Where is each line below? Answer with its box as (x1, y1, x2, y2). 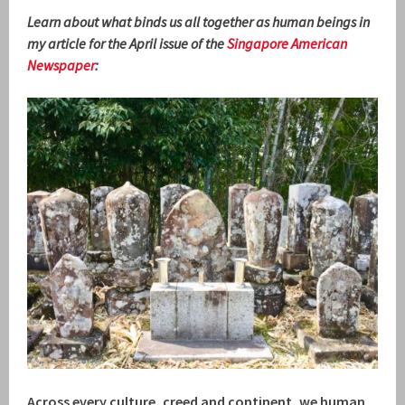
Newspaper (27, 56, 96, 74)
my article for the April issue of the (27, 34, 228, 52)
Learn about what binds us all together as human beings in (27, 13, 371, 31)
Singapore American (227, 34, 348, 52)
